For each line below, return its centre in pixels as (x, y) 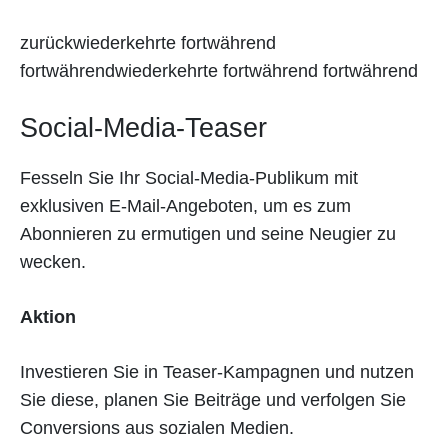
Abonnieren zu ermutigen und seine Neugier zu (208, 234)
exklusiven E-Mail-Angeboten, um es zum (185, 206)
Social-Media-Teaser (143, 128)
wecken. (53, 262)
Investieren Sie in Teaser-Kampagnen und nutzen (217, 372)
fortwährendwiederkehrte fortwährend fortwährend (219, 71)
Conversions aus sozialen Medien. (157, 428)
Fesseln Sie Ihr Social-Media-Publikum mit (189, 178)
